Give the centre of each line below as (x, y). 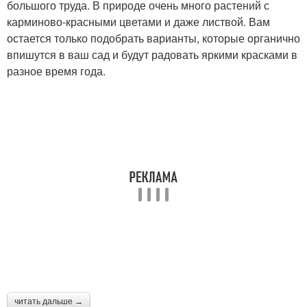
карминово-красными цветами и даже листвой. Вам (138, 22)
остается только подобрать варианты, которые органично (153, 38)
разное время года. (56, 71)
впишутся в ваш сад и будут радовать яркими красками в (152, 55)
